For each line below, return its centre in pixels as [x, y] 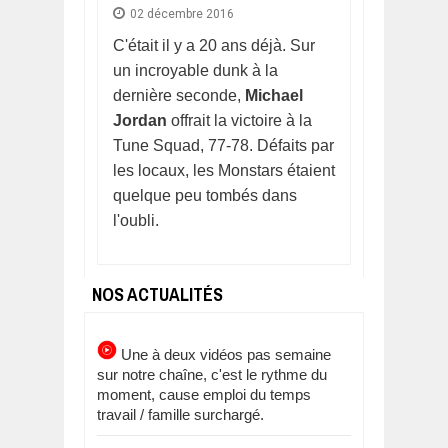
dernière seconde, [179, 95]
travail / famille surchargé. [180, 414]
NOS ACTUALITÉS [157, 294]
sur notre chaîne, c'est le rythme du [212, 374]
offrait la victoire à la [241, 120]
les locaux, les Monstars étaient [224, 170]
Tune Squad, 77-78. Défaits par [223, 145]
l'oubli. [136, 220]
